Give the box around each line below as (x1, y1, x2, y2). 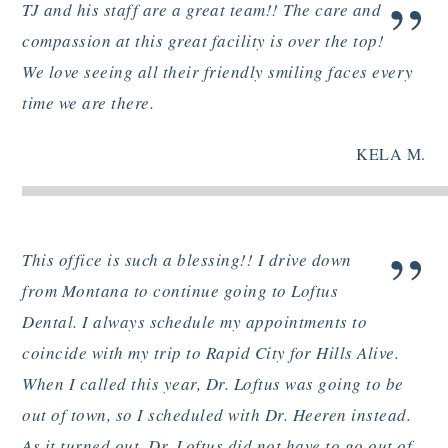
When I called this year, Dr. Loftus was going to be (22, 372, 404, 396)
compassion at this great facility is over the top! (22, 28, 385, 52)
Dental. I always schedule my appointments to (22, 310, 368, 334)
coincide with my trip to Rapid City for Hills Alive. (22, 341, 400, 365)
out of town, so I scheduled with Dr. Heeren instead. (22, 403, 412, 427)
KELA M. (356, 143, 426, 165)
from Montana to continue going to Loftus (22, 279, 339, 303)
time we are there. (22, 90, 155, 114)
